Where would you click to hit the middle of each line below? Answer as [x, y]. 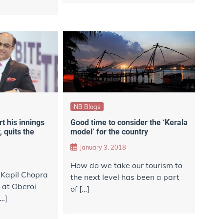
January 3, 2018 [103, 147]
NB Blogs [87, 107]
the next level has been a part [125, 177]
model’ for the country [109, 131]
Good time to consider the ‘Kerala [129, 122]
